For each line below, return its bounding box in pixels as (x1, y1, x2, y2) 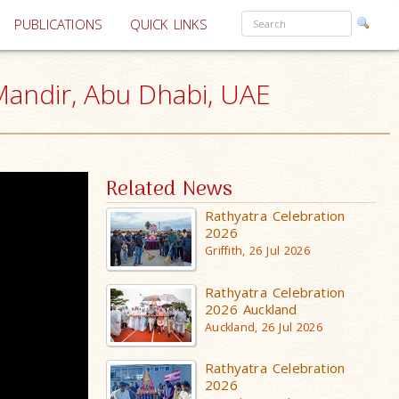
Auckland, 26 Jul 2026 (205, 319, 322, 335)
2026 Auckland (205, 299, 297, 318)
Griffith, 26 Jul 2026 (205, 243, 310, 258)
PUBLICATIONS (13, 15, 103, 34)
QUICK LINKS (129, 15, 208, 34)
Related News (106, 174, 233, 207)
